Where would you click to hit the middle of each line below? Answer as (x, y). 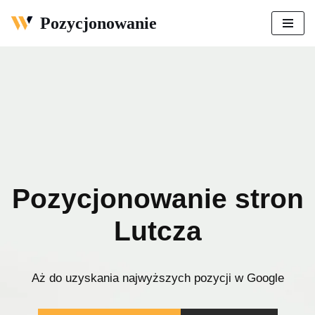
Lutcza (157, 231)
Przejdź (28, 38)
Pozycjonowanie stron (157, 198)
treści (23, 71)
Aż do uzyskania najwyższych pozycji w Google (157, 278)
